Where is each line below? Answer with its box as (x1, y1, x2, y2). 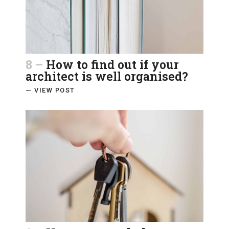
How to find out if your (46, 56, 179, 72)
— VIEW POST (26, 86, 75, 94)
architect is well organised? (26, 68, 188, 84)
